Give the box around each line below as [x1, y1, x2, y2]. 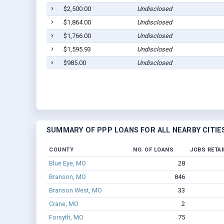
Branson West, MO [48, 186, 102, 194]
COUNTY [49, 146, 73, 153]
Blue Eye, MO [48, 159, 86, 167]
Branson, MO [48, 173, 86, 181]
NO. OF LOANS [133, 146, 173, 153]
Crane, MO [48, 200, 78, 208]
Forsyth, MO [48, 213, 83, 221]
